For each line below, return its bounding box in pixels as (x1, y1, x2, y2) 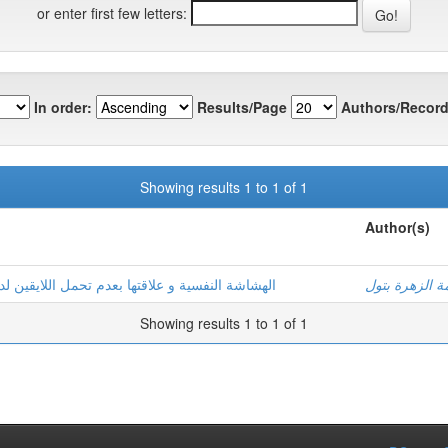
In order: (34, 96, 92, 117)
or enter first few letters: (37, 2, 187, 23)
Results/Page (197, 96, 287, 117)
